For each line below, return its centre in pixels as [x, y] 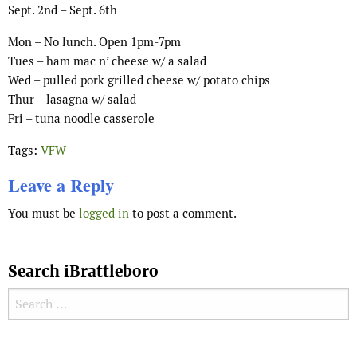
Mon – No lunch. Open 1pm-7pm [94, 42]
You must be [43, 214]
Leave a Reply [61, 186]
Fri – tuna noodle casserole [81, 119]
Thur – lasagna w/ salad [72, 100]
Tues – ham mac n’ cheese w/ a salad [107, 61]
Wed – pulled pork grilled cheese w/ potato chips [139, 80]
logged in [104, 214]
